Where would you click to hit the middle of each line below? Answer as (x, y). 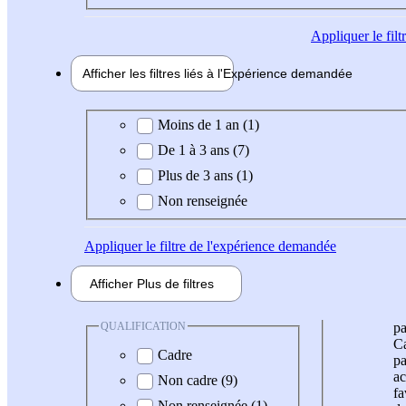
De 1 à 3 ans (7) (203, 150)
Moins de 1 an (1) (208, 124)
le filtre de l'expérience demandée (239, 246)
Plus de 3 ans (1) (205, 175)
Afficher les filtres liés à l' (153, 74)
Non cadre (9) (198, 381)
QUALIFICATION (143, 326)
